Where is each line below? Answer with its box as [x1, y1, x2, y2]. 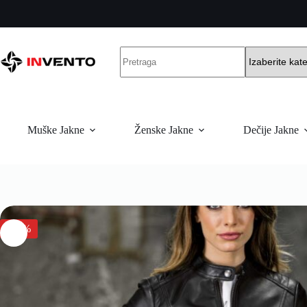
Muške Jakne [27, 124, 84, 136]
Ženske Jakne [134, 124, 193, 136]
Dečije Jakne [243, 124, 299, 136]
